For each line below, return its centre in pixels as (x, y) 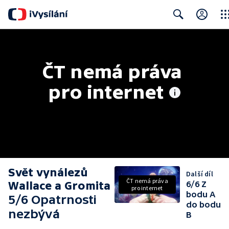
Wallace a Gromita (59, 186)
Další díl (200, 174)
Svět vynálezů (48, 173)
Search (176, 35)
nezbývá (34, 214)
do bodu (203, 204)
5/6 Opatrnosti (52, 200)
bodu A (201, 194)
